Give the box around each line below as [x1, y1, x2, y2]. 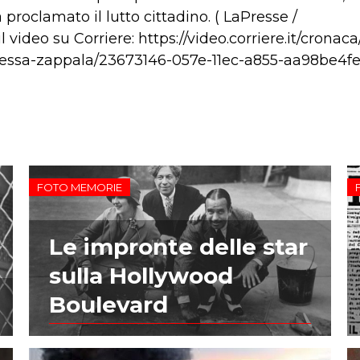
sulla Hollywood [48, 262, 233, 290]
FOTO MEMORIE [36, 181, 122, 194]
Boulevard [48, 291, 168, 319]
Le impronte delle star [48, 233, 308, 261]
